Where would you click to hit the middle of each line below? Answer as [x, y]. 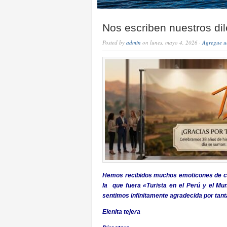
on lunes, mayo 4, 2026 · [172, 42]
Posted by [114, 42]
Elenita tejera [122, 212]
